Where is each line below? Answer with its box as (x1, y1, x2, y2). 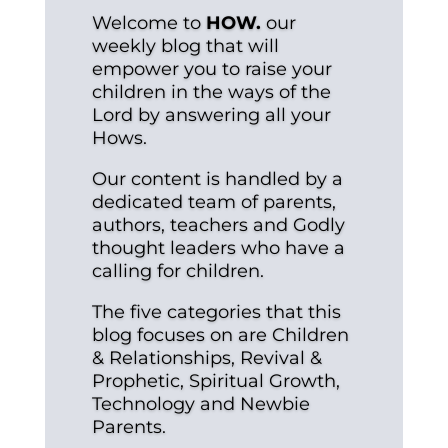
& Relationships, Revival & (91, 347, 322, 370)
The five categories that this (91, 301, 341, 324)
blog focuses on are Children (91, 324, 349, 347)
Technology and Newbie (91, 393, 310, 416)
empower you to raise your (91, 58, 332, 81)
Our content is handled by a (91, 168, 343, 191)
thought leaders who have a (91, 237, 345, 260)
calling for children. (91, 260, 264, 283)
